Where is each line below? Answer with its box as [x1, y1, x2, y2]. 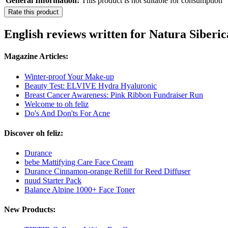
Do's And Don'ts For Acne [24, 108, 110, 118]
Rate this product [8, 8, 59, 16]
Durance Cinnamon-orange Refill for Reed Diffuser [24, 167, 190, 176]
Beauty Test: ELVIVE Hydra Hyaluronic [24, 81, 157, 90]
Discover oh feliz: [4, 128, 63, 137]
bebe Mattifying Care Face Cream [24, 158, 133, 167]
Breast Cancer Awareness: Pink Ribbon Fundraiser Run [24, 90, 203, 99]
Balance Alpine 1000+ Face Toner [24, 185, 135, 194]
